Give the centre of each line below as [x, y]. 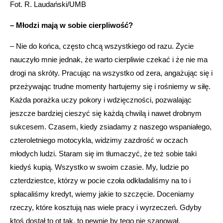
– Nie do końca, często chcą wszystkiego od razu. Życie [102, 46]
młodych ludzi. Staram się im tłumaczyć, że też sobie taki [103, 153]
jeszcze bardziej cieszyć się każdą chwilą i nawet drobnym [106, 113]
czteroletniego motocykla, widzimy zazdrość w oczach [99, 140]
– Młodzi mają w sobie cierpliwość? [71, 25]
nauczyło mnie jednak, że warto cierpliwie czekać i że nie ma [109, 59]
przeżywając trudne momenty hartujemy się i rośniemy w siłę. [110, 86]
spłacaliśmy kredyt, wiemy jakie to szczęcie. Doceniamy [102, 194]
